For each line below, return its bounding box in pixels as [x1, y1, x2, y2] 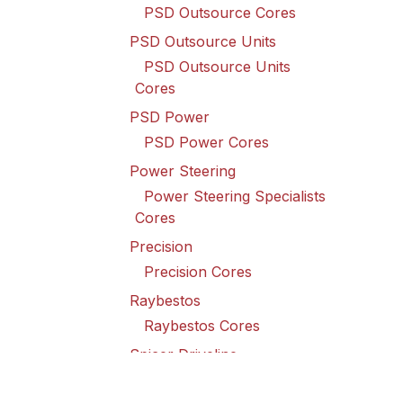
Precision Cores [144, 263, 252, 281]
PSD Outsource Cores [144, 4, 296, 22]
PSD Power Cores [144, 133, 269, 151]
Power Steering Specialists [144, 187, 326, 205]
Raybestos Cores [144, 317, 260, 335]
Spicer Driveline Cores [144, 371, 297, 389]
